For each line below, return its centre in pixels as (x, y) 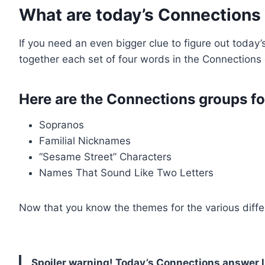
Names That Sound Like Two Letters (126, 172)
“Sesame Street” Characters (105, 156)
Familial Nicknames (85, 140)
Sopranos (62, 125)
